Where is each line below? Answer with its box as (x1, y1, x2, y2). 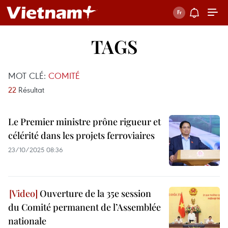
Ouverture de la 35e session (38, 187, 151, 199)
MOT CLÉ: (8, 70, 48, 81)
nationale (8, 215, 46, 227)
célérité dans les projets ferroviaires (8, 129, 155, 141)
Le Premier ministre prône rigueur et (8, 116, 161, 128)
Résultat (16, 84, 44, 95)
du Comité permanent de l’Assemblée (8, 201, 161, 213)
